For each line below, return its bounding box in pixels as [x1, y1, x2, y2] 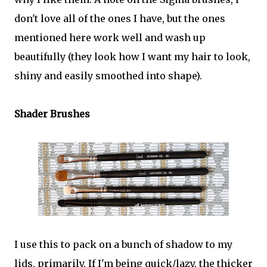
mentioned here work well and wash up [14, 32, 206, 44]
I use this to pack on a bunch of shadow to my [14, 238, 232, 250]
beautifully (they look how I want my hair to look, [14, 51, 250, 63]
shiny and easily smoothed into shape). [14, 70, 202, 82]
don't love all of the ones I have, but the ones [14, 13, 225, 24]
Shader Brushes [14, 108, 90, 120]
